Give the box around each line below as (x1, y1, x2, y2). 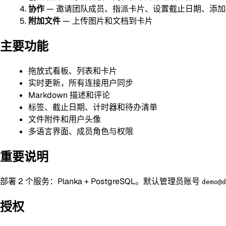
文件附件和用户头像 (28, 114, 101, 125)
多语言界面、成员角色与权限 (28, 126, 133, 137)
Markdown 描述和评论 (28, 90, 110, 101)
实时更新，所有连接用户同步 (28, 78, 133, 89)
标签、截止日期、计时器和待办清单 (28, 102, 157, 113)
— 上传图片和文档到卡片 (61, 16, 153, 27)
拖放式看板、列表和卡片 (28, 66, 117, 77)
